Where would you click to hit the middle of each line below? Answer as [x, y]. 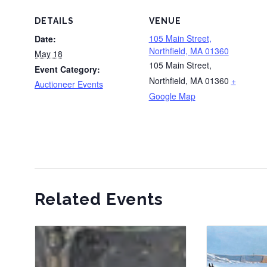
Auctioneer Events [69, 84]
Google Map [172, 96]
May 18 [48, 54]
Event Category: [67, 69]
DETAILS [54, 21]
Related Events [99, 200]
